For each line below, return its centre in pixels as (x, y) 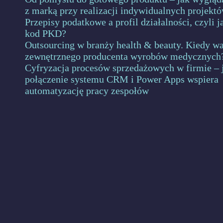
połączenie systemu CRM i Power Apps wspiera (122, 79)
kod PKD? (46, 33)
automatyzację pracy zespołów (87, 91)
